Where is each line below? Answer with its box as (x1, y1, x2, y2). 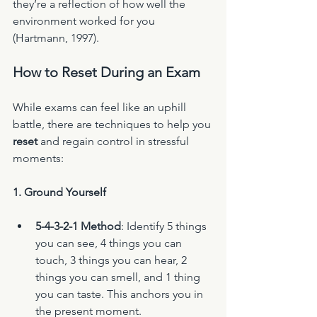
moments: (13, 151, 64, 166)
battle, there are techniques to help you (13, 117, 214, 132)
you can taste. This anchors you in (35, 287, 206, 301)
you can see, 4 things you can (35, 236, 185, 250)
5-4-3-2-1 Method (35, 219, 121, 234)
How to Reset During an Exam (13, 64, 200, 81)
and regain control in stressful (38, 134, 192, 149)
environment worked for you (13, 14, 158, 28)
